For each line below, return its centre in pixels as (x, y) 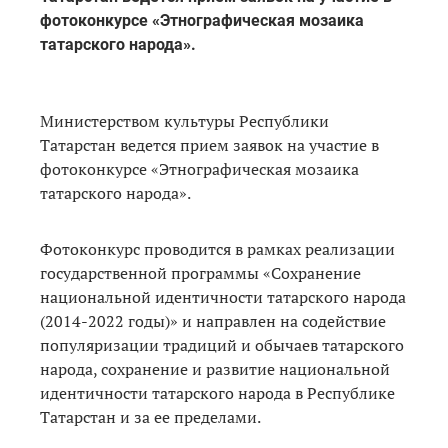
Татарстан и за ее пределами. (150, 416)
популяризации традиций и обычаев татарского (222, 344)
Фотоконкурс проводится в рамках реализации (217, 248)
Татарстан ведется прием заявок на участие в (209, 144)
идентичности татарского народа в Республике (217, 392)
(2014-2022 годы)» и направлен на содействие (213, 320)
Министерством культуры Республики (184, 120)
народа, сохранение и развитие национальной (215, 368)
